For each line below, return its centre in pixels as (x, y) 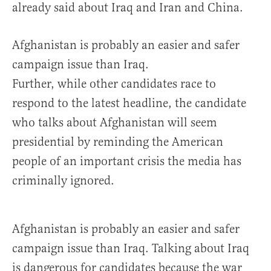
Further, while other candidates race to (114, 83)
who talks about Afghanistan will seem (115, 122)
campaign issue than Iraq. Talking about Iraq (131, 248)
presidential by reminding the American (118, 142)
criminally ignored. (63, 180)
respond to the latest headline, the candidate (129, 103)
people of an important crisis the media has (127, 161)
